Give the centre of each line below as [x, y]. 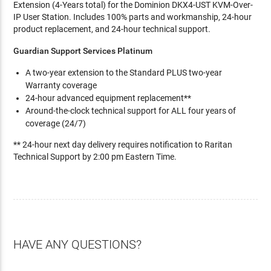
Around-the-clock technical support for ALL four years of [131, 110]
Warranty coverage [61, 85]
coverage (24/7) [56, 123]
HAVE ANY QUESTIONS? [78, 244]
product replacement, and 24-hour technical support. [112, 29]
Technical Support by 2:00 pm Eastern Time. [95, 156]
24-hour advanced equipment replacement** [109, 98]
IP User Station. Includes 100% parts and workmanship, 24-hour [133, 17]
